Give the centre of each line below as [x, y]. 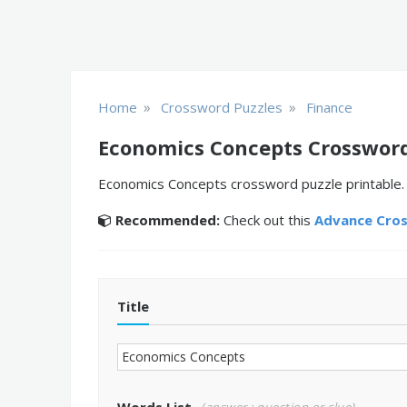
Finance [329, 107]
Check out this [267, 220]
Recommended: [168, 220]
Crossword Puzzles [222, 107]
